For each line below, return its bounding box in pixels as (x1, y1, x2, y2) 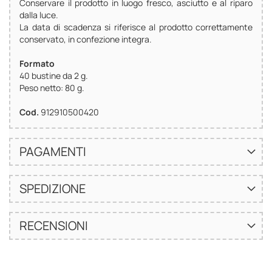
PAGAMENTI (19, 143, 86, 160)
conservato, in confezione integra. (19, 33, 152, 46)
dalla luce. (19, 9, 58, 21)
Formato (19, 58, 55, 70)
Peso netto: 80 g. (19, 82, 84, 94)
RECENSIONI (19, 217, 88, 234)
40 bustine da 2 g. (19, 70, 88, 82)
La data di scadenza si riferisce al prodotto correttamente (19, 21, 253, 33)
